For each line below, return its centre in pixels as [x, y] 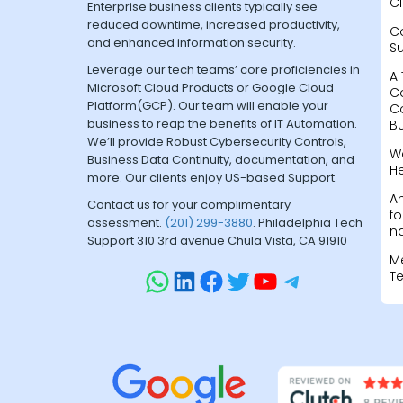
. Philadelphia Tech [308, 223]
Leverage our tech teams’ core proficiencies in [224, 70]
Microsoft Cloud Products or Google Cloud [210, 88]
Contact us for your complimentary [189, 205]
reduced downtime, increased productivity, [214, 25]
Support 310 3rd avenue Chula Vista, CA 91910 [217, 241]
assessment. [126, 223]
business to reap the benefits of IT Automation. [222, 124]
